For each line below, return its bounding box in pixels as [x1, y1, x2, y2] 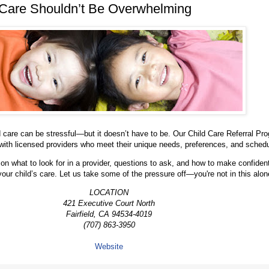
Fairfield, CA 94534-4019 [66, 210, 152, 219]
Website [95, 242, 123, 252]
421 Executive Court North [63, 199, 155, 208]
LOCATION [89, 188, 128, 198]
